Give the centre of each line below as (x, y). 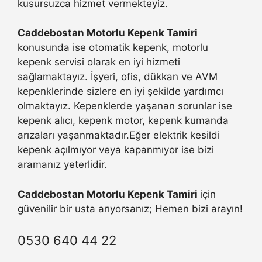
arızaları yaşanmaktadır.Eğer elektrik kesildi (119, 135)
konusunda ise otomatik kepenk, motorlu (113, 48)
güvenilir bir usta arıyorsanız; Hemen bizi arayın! (130, 208)
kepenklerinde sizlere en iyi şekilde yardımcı (120, 92)
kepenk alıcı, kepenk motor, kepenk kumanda (123, 121)
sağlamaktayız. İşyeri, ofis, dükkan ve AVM (118, 77)
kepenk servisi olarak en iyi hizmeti (99, 62)
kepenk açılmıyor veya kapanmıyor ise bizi (116, 150)
